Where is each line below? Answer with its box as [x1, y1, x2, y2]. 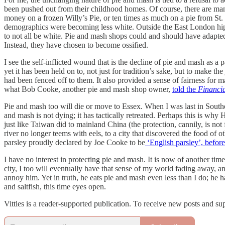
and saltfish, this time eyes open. [4, 182, 106, 191]
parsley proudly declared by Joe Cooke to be [4, 138, 145, 147]
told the [172, 85, 198, 94]
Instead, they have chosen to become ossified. [4, 41, 148, 50]
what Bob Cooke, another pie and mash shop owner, [4, 85, 172, 94]
